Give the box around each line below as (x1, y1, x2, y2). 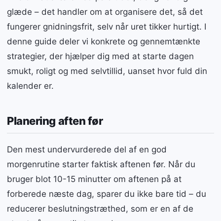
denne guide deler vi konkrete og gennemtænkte (7, 37, 200, 47)
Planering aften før (7, 114, 103, 127)
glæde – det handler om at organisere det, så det (7, 7, 203, 17)
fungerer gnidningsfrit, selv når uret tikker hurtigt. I (7, 22, 206, 32)
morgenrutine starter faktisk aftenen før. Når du (7, 159, 195, 169)
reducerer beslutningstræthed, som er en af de (7, 203, 193, 214)
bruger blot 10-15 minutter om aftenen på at (7, 174, 182, 184)
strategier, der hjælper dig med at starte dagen (7, 51, 194, 62)
